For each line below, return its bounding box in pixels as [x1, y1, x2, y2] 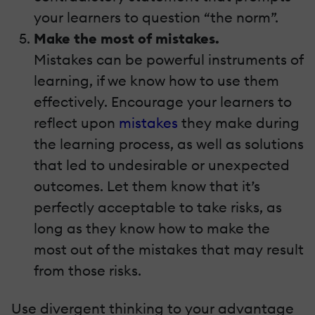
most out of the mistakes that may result [34, 240, 304, 258]
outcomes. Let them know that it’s [34, 176, 260, 195]
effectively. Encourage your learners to [34, 92, 292, 110]
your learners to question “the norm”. [34, 8, 278, 26]
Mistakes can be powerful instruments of [34, 50, 303, 68]
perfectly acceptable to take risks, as [34, 198, 282, 216]
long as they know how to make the [34, 219, 270, 237]
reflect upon [34, 113, 119, 131]
